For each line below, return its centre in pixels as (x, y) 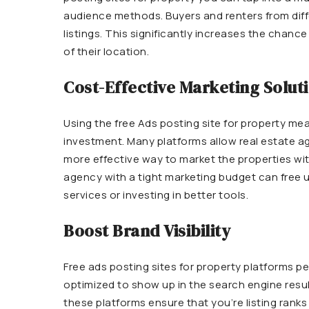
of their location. (106, 51)
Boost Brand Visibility (147, 231)
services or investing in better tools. (156, 195)
